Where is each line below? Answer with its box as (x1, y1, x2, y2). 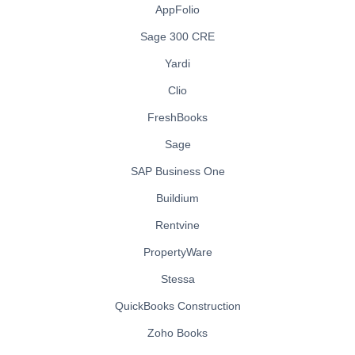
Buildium (156, 191, 199, 204)
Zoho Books (147, 326, 208, 339)
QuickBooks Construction (114, 299, 241, 312)
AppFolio (155, 2, 200, 16)
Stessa (160, 272, 195, 285)
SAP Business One (130, 164, 225, 177)
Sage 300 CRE (140, 29, 215, 43)
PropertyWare (143, 245, 212, 258)
